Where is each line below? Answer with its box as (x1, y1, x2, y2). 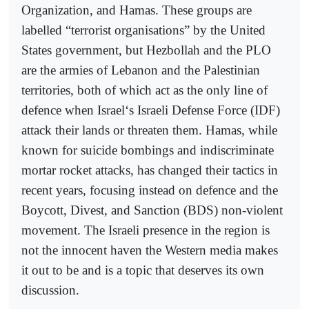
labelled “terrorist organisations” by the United (21, 23, 266, 38)
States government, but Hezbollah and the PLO (21, 43, 271, 58)
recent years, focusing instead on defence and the (21, 183, 278, 198)
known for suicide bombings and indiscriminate (21, 143, 274, 158)
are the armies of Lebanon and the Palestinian (21, 63, 260, 78)
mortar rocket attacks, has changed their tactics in (21, 163, 278, 178)
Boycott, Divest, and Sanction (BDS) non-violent (21, 203, 283, 218)
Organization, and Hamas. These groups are (21, 3, 252, 18)
